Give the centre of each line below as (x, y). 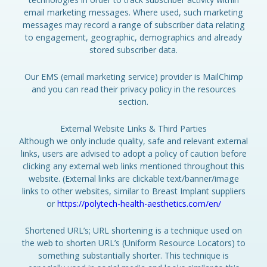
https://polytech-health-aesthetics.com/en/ (139, 204)
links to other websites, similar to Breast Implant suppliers (133, 191)
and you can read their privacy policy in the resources (133, 89)
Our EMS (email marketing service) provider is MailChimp (133, 77)
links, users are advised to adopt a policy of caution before (133, 153)
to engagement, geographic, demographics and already (133, 37)
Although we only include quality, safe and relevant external (133, 141)
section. (133, 102)
